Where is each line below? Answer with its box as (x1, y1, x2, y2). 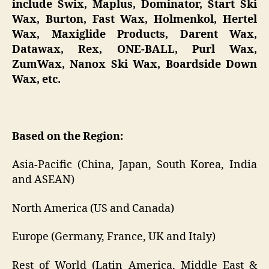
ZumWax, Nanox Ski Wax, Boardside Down (12, 57, 257, 71)
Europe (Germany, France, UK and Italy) (12, 230, 216, 244)
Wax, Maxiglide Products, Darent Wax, (12, 27, 257, 41)
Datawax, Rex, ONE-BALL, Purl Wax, (12, 42, 257, 56)
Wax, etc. (12, 72, 61, 86)
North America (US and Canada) (12, 201, 174, 216)
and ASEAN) (12, 173, 74, 187)
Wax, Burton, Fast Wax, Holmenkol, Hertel (12, 12, 257, 26)
